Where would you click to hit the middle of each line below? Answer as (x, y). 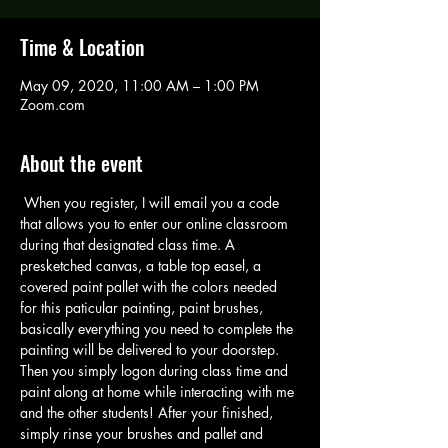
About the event (81, 163)
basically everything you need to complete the (158, 328)
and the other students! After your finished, (148, 412)
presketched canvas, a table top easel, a (142, 265)
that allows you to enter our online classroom (156, 223)
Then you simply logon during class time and (156, 370)
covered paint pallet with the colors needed (150, 286)
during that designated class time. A (129, 244)
